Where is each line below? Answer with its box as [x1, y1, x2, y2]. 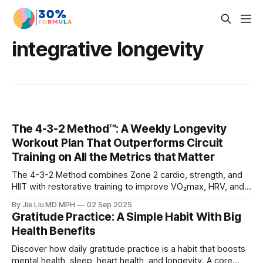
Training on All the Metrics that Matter [12, 150, 215, 164]
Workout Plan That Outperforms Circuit [12, 136, 224, 150]
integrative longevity [12, 36, 204, 61]
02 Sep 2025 [87, 200, 132, 210]
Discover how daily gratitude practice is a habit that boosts [12, 244, 245, 255]
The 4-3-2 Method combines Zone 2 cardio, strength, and [12, 170, 242, 181]
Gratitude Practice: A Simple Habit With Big [12, 210, 241, 224]
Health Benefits [12, 224, 96, 238]
